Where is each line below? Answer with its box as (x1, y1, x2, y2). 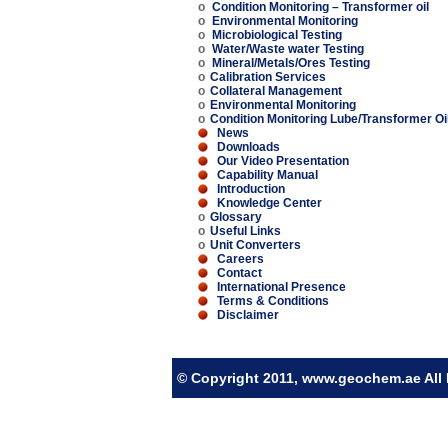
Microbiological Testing (212, 28, 342, 42)
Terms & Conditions (217, 294, 329, 308)
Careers (217, 252, 264, 266)
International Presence (217, 280, 346, 294)
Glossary (210, 210, 262, 224)
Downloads (217, 140, 280, 154)
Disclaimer (217, 308, 279, 322)
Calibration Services (210, 70, 326, 84)
